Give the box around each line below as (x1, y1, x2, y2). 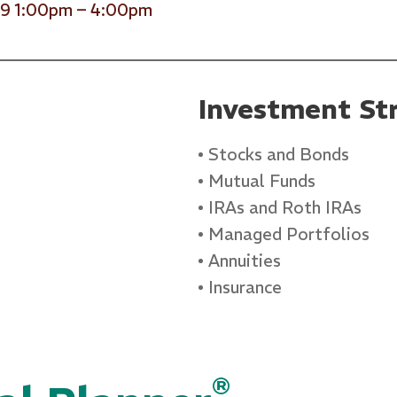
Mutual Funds (208, 169, 315, 191)
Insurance (208, 276, 282, 298)
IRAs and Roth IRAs (208, 196, 362, 218)
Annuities (208, 249, 281, 271)
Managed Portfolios (208, 222, 370, 245)
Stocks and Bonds (208, 143, 349, 165)
